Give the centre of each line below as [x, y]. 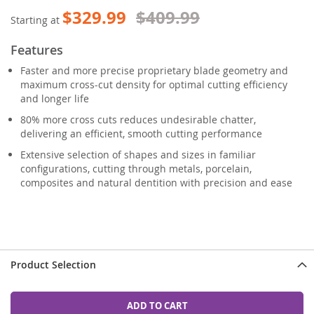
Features [37, 49]
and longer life [55, 98]
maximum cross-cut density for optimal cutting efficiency [154, 84]
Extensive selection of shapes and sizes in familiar [138, 154]
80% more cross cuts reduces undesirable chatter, [138, 119]
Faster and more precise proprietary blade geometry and [154, 70]
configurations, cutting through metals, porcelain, [136, 168]
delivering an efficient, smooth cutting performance [141, 133]
